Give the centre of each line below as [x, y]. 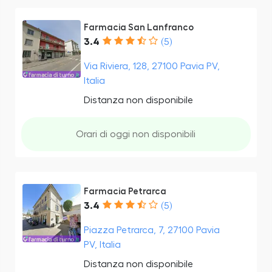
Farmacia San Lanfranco [138, 27]
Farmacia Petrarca [125, 191]
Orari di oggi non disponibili [136, 134]
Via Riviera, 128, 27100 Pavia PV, [151, 66]
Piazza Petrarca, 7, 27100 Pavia [151, 230]
